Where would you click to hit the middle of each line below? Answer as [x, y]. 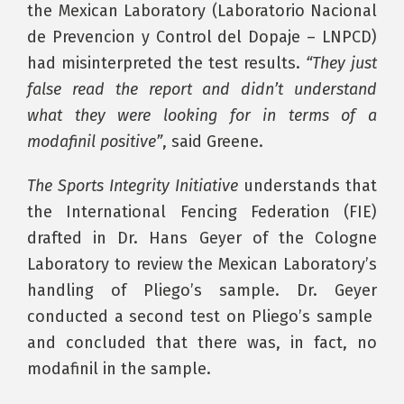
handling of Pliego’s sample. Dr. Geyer [202, 290]
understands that [308, 186]
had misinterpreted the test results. [166, 63]
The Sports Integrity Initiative [133, 186]
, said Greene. [213, 142]
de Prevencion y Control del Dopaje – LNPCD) [202, 37]
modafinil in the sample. [119, 369]
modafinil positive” [95, 142]
